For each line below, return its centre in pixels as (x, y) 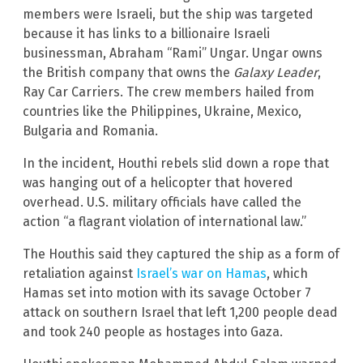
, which (287, 274)
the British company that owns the (128, 73)
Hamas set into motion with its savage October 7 (167, 293)
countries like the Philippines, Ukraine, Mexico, (162, 112)
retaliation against (79, 274)
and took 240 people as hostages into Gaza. (153, 332)
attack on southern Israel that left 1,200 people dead (180, 313)
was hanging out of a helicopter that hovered (158, 183)
